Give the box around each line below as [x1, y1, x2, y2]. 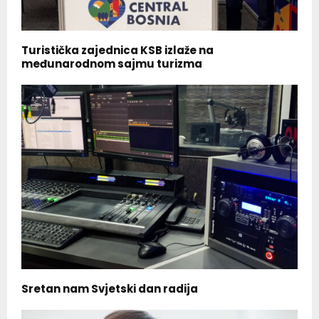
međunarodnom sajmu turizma [21, 56, 202, 72]
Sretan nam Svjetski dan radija [21, 281, 198, 296]
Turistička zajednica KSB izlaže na [21, 43, 214, 58]
